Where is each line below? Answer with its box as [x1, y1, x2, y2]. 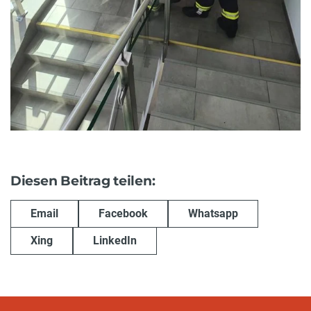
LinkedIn [93, 234, 137, 248]
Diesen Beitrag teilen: [10, 173, 155, 190]
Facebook [99, 206, 148, 220]
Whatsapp [188, 206, 238, 220]
